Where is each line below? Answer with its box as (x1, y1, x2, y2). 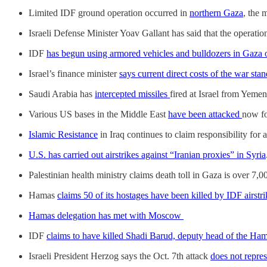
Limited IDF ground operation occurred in (29, 7, 190, 18)
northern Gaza (190, 7, 243, 18)
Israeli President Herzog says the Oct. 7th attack (29, 250, 210, 261)
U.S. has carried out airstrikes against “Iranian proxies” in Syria (29, 149, 266, 160)
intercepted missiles (95, 88, 170, 99)
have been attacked (168, 108, 242, 119)
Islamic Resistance (29, 129, 98, 139)
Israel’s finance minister (29, 68, 119, 79)
